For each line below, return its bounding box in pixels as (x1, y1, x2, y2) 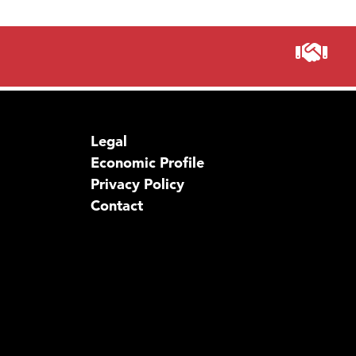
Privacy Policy (91, 175, 184, 194)
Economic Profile (91, 153, 204, 172)
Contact (91, 196, 143, 215)
